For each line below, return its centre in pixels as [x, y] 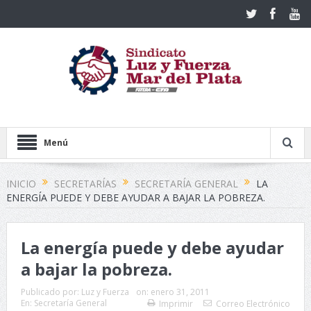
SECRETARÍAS [85, 183]
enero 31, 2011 [180, 292]
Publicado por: [51, 292]
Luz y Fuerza [105, 292]
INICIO [21, 183]
